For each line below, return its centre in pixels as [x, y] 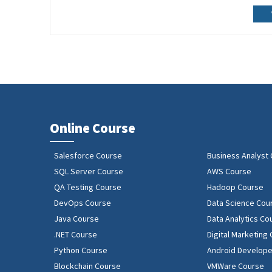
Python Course [81, 250]
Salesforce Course [88, 155]
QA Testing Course [88, 187]
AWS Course [229, 171]
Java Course [77, 219]
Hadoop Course [236, 187]
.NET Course [76, 234]
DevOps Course [83, 203]
